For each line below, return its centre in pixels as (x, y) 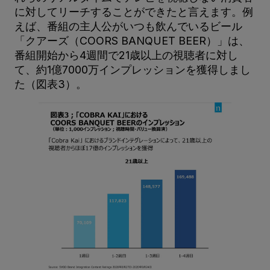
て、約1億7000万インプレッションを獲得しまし (133, 69)
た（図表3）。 (51, 84)
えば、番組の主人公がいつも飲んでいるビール (128, 26)
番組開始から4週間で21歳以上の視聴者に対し (126, 55)
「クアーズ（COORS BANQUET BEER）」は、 (132, 40)
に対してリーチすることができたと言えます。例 (134, 11)
